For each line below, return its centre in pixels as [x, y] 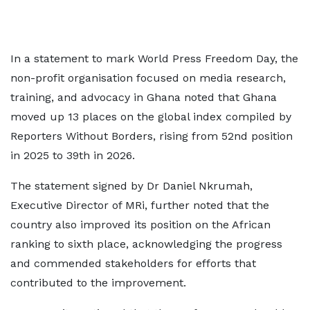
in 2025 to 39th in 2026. [73, 155]
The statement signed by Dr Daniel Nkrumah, [131, 186]
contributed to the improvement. [98, 283]
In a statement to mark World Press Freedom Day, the [154, 58]
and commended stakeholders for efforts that [133, 263]
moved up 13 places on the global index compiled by [151, 117]
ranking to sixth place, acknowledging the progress [146, 244]
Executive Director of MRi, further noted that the [140, 205]
